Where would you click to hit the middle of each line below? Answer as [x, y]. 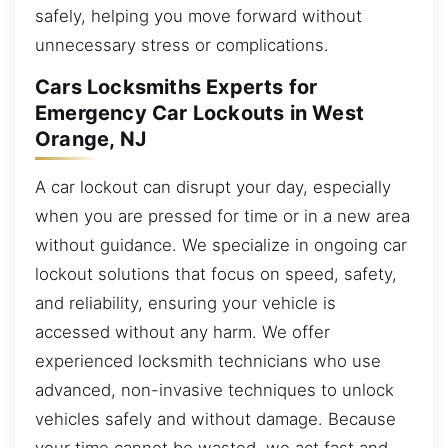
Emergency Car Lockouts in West [200, 113]
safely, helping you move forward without [198, 15]
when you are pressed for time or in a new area [222, 215]
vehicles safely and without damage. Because [215, 418]
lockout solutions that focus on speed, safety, [216, 273]
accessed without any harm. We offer [182, 331]
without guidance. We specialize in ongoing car [221, 244]
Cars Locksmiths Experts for [176, 87]
